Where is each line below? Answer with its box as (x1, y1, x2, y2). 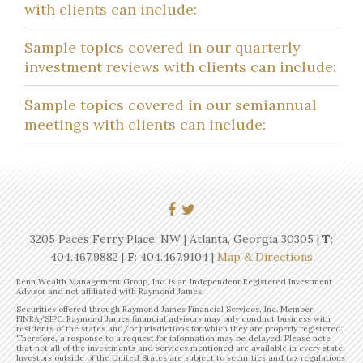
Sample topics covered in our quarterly (24, 38, 301, 57)
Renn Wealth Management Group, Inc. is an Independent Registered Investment (16, 276, 332, 287)
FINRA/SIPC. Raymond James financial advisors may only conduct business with (16, 314, 331, 324)
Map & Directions (217, 250, 313, 264)
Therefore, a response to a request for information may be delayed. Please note (16, 333, 331, 344)
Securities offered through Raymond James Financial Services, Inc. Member (16, 304, 313, 314)
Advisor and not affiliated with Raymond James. (16, 286, 203, 297)
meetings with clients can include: (24, 115, 266, 134)
